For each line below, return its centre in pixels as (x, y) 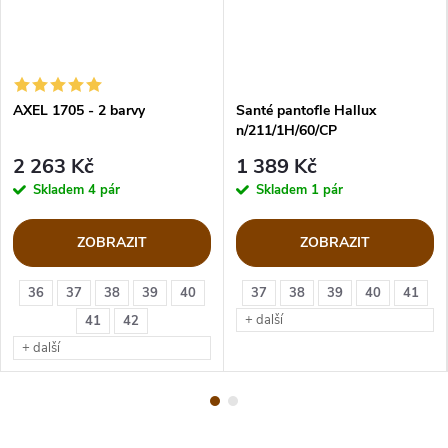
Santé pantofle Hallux (306, 111)
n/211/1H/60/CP (286, 131)
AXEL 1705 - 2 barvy (79, 111)
